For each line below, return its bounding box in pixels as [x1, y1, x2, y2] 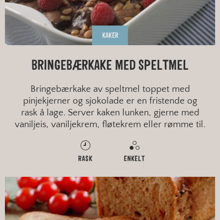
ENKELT [124, 155, 145, 163]
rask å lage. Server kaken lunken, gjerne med [21, 108, 199, 118]
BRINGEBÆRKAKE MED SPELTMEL [31, 59, 189, 73]
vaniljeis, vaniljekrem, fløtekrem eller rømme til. [15, 119, 205, 130]
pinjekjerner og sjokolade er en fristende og [23, 96, 197, 107]
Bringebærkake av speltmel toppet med [30, 84, 190, 95]
